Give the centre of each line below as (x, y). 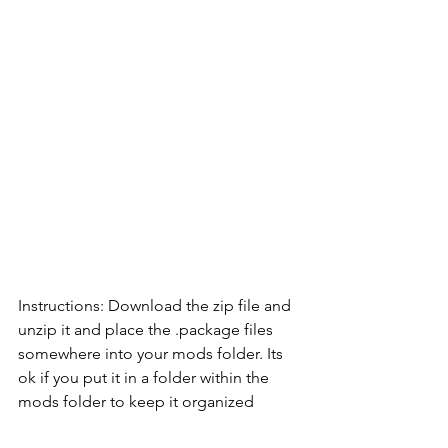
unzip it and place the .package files (147, 329)
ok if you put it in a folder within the (145, 377)
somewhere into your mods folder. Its (152, 353)
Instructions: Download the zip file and (156, 305)
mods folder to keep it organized (160, 401)
